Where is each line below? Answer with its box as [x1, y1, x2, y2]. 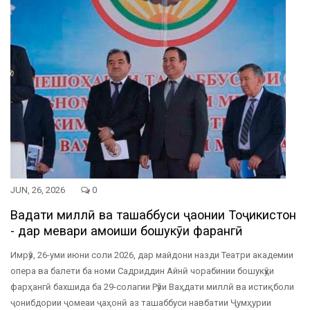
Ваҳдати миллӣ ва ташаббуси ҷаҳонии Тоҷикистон [10, 208, 296, 223]
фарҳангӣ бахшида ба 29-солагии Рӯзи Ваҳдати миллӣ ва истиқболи [10, 282, 294, 293]
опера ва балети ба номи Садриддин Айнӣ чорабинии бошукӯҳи [10, 266, 274, 277]
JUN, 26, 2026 [10, 185, 67, 196]
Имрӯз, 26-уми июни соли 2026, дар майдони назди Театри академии [10, 250, 293, 261]
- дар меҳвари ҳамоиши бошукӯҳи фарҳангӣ [10, 224, 243, 239]
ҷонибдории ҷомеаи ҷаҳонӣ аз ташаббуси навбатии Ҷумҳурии [10, 298, 271, 309]
